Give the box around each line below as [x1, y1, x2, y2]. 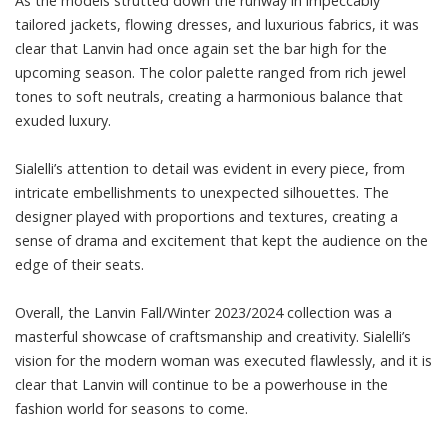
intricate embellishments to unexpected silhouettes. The [15, 183, 389, 202]
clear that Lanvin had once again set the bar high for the [15, 39, 387, 58]
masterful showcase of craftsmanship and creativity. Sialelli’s [15, 327, 411, 346]
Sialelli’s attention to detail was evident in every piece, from [15, 159, 405, 178]
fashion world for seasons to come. [15, 399, 248, 418]
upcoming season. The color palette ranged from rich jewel [15, 63, 406, 82]
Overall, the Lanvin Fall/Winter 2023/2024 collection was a [15, 303, 392, 322]
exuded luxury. [15, 111, 111, 130]
